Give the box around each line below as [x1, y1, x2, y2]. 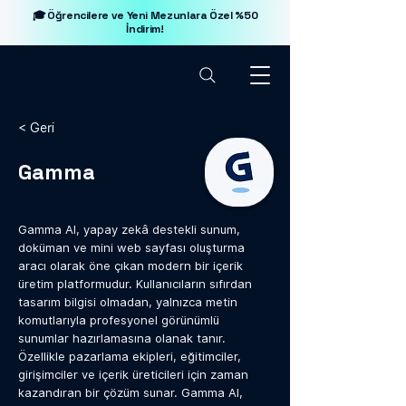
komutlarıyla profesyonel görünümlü [18, 313, 219, 327]
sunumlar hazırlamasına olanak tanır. [18, 331, 226, 345]
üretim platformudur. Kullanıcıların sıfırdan [18, 276, 252, 291]
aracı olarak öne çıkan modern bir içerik [18, 258, 243, 273]
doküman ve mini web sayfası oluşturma [18, 240, 245, 255]
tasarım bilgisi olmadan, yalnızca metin [18, 295, 237, 309]
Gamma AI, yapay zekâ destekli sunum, [18, 222, 240, 237]
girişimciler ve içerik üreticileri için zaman [18, 367, 248, 382]
